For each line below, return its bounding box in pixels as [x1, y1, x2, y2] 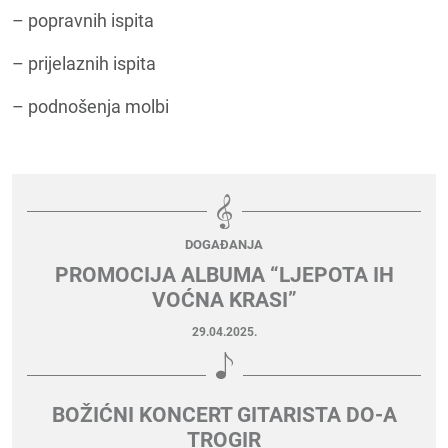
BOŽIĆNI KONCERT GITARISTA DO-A [51, 403, 397, 427]
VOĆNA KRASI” [151, 288, 297, 312]
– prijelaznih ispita [12, 53, 156, 74]
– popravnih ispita [12, 10, 154, 31]
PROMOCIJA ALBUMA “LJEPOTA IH [54, 263, 394, 287]
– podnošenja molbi [12, 96, 169, 117]
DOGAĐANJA [185, 237, 263, 252]
